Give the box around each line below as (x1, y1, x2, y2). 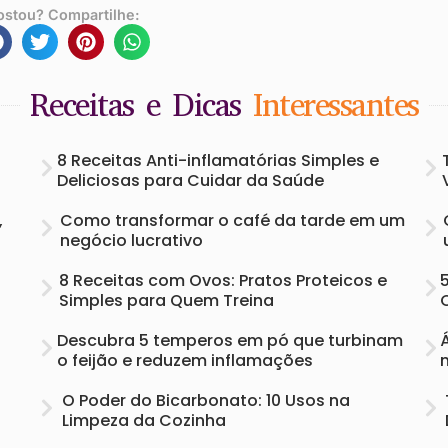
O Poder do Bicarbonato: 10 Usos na (61, 389, 350, 413)
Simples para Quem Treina (58, 289, 274, 313)
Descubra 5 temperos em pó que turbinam (57, 329, 403, 353)
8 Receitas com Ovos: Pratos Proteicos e (58, 269, 387, 293)
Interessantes (253, 84, 419, 128)
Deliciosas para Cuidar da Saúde (57, 169, 325, 193)
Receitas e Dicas (29, 84, 253, 128)
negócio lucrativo (60, 229, 204, 253)
